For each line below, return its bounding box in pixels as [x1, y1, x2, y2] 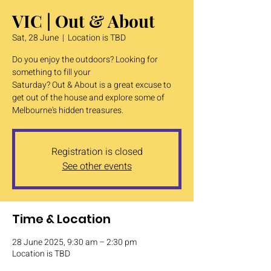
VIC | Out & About [12, 10, 155, 32]
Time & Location [12, 211, 111, 227]
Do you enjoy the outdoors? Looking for [12, 53, 158, 66]
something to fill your [12, 66, 91, 79]
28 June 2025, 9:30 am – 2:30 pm [12, 236, 137, 249]
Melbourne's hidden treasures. [12, 104, 123, 117]
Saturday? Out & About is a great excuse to [12, 79, 171, 91]
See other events [62, 159, 132, 174]
